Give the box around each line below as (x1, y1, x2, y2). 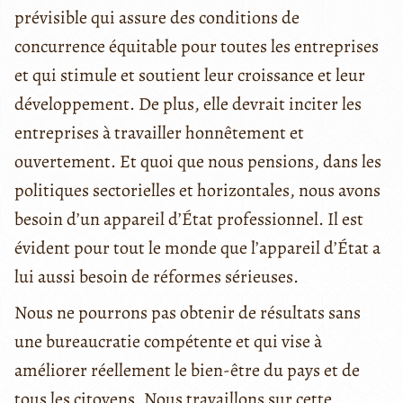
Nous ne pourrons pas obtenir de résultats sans (14, 300, 361, 325)
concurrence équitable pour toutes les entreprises (14, 33, 379, 58)
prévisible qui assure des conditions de (14, 4, 300, 30)
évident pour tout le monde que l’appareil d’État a (14, 235, 381, 260)
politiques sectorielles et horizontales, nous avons (14, 177, 381, 202)
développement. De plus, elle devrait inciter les (14, 91, 362, 116)
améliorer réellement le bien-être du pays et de (14, 357, 360, 382)
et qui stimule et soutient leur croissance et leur (14, 62, 365, 87)
